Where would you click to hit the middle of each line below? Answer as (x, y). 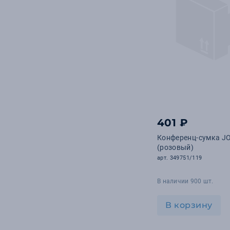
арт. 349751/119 (180, 158)
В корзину (189, 205)
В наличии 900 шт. (185, 181)
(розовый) (176, 147)
